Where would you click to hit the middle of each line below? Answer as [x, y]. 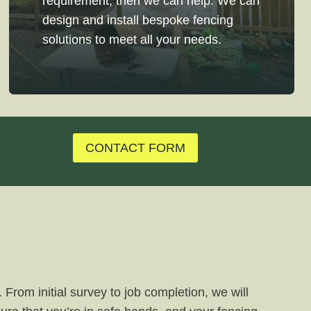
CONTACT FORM [136, 148]
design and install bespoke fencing [138, 20]
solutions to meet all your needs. [132, 39]
